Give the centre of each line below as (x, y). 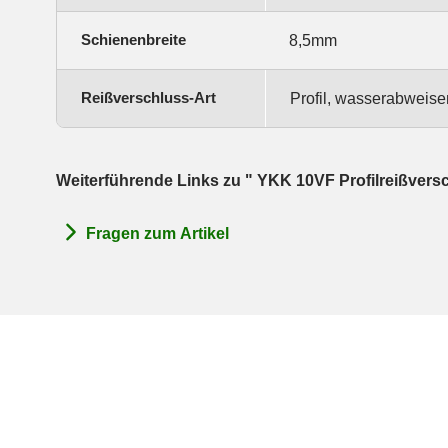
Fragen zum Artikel (157, 234)
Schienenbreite (133, 39)
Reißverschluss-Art (148, 97)
